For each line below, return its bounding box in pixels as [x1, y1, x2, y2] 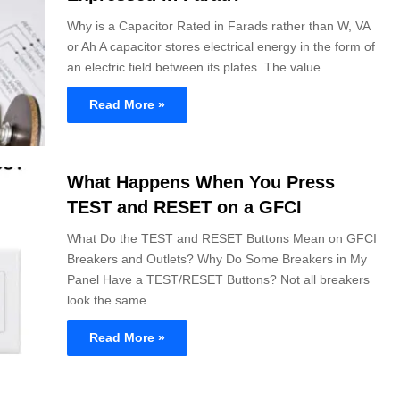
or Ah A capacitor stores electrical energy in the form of [67, 39, 375, 54]
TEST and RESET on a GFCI [67, 197, 302, 218]
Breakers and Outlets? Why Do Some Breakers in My [67, 252, 367, 267]
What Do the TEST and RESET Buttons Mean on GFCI [67, 231, 377, 246]
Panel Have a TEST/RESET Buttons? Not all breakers [67, 272, 370, 287]
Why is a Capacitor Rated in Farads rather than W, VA [67, 19, 370, 34]
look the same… [67, 293, 159, 308]
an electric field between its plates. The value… [67, 60, 333, 75]
